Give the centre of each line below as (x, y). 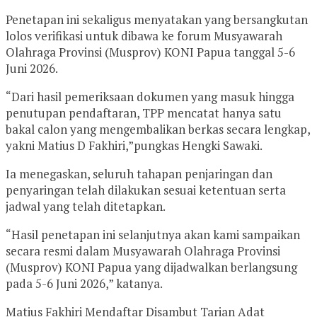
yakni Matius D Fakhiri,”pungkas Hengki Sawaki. (134, 145)
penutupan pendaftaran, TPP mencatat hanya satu (144, 113)
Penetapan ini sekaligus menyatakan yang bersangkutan (157, 19)
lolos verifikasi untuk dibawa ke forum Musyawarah (144, 35)
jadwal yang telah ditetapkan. (86, 206)
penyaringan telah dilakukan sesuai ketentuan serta (146, 190)
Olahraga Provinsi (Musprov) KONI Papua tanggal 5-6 (150, 52)
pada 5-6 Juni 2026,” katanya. (84, 283)
